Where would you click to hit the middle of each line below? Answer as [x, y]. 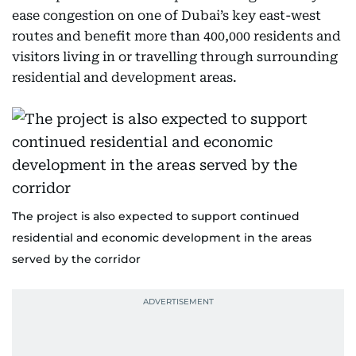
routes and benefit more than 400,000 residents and [176, 36]
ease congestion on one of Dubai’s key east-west [166, 15]
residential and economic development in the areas [162, 238]
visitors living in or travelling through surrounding [175, 57]
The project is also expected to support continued [156, 216]
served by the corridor [76, 259]
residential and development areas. [124, 77]
